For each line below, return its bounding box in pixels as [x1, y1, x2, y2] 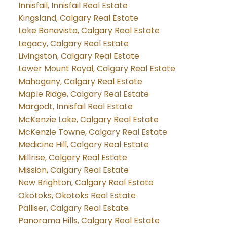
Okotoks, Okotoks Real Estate [18, 190, 136, 202]
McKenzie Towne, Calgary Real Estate [18, 126, 167, 138]
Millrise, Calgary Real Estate [18, 152, 127, 164]
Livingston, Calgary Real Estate [18, 50, 139, 62]
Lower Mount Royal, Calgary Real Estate [18, 63, 175, 75]
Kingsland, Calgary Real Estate [18, 12, 138, 24]
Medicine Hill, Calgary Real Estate [18, 139, 149, 151]
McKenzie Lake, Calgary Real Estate [18, 113, 159, 126]
